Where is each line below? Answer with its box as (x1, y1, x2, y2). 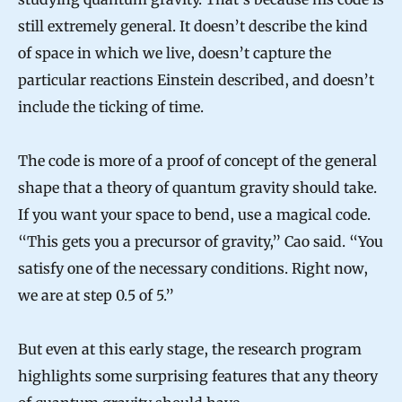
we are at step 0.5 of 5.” (18, 285, 174, 304)
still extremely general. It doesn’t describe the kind (18, 16, 368, 35)
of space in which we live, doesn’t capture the (18, 43, 331, 62)
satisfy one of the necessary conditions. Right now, (18, 258, 368, 277)
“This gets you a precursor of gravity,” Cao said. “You (18, 232, 383, 250)
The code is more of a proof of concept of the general (18, 151, 377, 170)
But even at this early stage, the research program (18, 339, 362, 358)
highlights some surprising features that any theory (18, 366, 378, 385)
